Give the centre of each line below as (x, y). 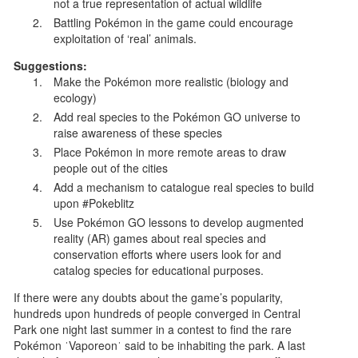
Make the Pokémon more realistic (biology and (171, 81)
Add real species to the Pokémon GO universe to (177, 116)
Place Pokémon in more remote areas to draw (170, 151)
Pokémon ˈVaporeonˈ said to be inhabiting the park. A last (160, 345)
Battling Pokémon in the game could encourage (174, 22)
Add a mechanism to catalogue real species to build (184, 187)
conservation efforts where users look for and (168, 254)
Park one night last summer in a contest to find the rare (153, 329)
